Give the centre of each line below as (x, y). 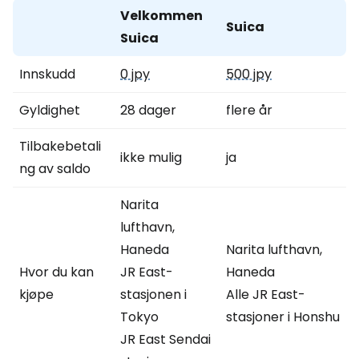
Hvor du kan (56, 272)
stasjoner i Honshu (283, 317)
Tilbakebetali (60, 146)
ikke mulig (151, 157)
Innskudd (47, 74)
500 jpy (249, 74)
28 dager (148, 110)
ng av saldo (55, 169)
